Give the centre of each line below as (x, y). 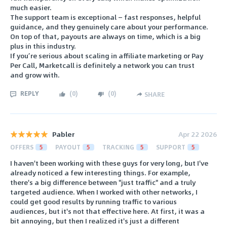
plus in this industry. (43, 46)
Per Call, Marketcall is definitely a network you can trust (102, 65)
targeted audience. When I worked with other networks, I (104, 192)
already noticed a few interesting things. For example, (100, 173)
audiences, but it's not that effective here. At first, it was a (107, 211)
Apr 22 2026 (198, 134)
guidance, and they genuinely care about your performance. (109, 26)
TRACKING (118, 147)
